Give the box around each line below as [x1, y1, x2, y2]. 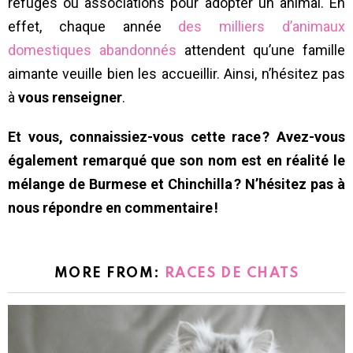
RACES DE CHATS [164, 266, 299, 281]
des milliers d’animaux [178, 18, 346, 35]
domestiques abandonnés [8, 42, 176, 59]
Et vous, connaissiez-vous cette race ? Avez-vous [8, 128, 345, 146]
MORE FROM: [54, 266, 165, 281]
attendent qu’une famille [176, 42, 345, 59]
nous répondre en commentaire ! [8, 199, 221, 217]
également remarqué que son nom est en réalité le [8, 152, 345, 169]
